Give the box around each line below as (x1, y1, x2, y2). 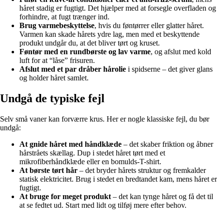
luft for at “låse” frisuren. (19, 56, 95, 65)
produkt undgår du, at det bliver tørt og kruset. (19, 39, 160, 47)
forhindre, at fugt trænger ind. (19, 13, 109, 21)
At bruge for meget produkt (19, 192, 111, 201)
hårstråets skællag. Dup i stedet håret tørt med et (19, 149, 165, 157)
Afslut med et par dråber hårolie (19, 65, 126, 74)
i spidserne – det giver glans (126, 65, 213, 74)
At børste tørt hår (19, 166, 77, 175)
